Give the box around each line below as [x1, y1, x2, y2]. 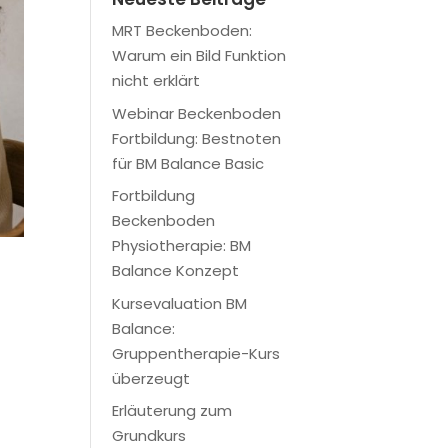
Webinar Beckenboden [111, 102, 281, 124]
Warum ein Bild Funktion [111, 45, 286, 66]
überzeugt [111, 367, 190, 389]
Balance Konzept [111, 260, 239, 281]
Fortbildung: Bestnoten [111, 127, 281, 149]
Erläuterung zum [111, 400, 232, 421]
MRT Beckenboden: [111, 20, 252, 41]
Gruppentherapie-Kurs [111, 342, 280, 364]
